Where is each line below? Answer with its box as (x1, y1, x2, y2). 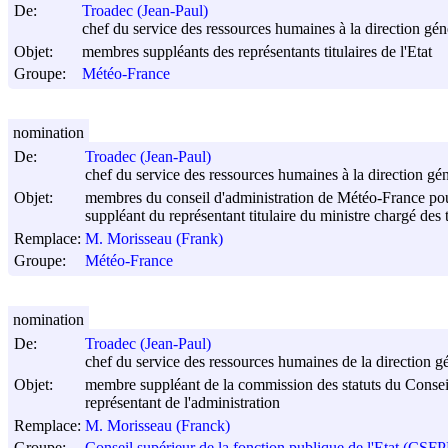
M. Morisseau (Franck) (85, 417, 230, 435)
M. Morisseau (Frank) (85, 230, 223, 248)
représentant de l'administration (85, 394, 280, 412)
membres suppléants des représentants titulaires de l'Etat (82, 43, 432, 61)
